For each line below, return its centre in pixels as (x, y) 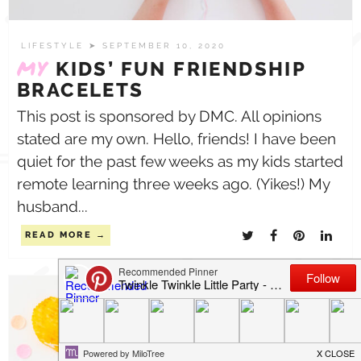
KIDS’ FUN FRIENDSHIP (177, 69)
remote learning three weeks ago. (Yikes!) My (173, 184)
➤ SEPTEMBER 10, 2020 (157, 46)
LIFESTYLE (55, 46)
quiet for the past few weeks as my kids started (180, 161)
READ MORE (58, 235)
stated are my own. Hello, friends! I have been (176, 139)
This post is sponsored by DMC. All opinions (169, 116)
